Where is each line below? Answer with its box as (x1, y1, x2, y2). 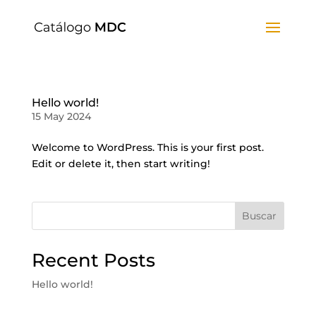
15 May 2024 (31, 110, 91, 123)
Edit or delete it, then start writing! (31, 157, 210, 170)
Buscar (242, 209, 277, 222)
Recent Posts (31, 249, 155, 272)
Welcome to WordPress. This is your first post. (31, 141, 264, 154)
